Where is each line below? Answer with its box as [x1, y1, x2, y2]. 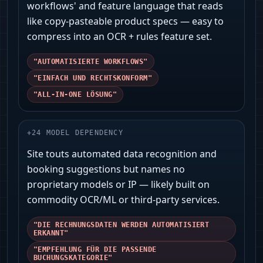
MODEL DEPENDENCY [46, 129, 123, 137]
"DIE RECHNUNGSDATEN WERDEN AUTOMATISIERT [33, 221, 210, 230]
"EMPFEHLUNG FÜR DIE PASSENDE [33, 245, 157, 254]
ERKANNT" [33, 229, 69, 238]
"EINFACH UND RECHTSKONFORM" [33, 74, 153, 83]
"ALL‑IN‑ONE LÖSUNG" [33, 90, 117, 99]
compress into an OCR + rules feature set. [27, 30, 212, 43]
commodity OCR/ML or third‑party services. [27, 193, 220, 207]
